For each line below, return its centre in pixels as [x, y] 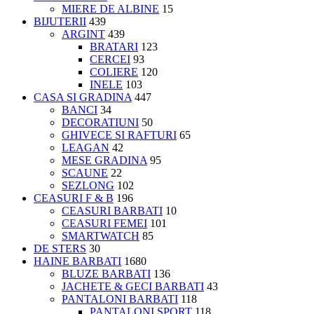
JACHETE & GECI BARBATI [133, 286]
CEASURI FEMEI [104, 223]
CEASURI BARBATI [112, 210]
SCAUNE [85, 172]
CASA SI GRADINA [83, 97]
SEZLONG [88, 185]
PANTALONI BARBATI [120, 299]
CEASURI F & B [74, 198]
